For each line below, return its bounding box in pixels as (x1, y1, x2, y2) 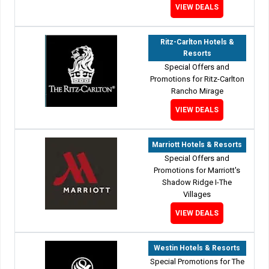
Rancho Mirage (171, 86, 223, 95)
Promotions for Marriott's (154, 165, 241, 175)
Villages (183, 189, 211, 199)
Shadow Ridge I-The (162, 177, 232, 187)
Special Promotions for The (150, 256, 244, 266)
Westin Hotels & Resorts (154, 243, 241, 252)
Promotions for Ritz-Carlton (150, 74, 244, 83)
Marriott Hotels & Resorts (152, 140, 243, 149)
